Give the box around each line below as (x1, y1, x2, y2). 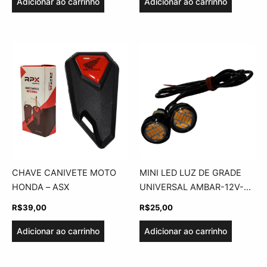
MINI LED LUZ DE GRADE (139, 167, 241, 178)
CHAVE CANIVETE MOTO (12, 167, 116, 178)
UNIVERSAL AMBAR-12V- (139, 181, 244, 193)
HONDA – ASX (12, 181, 69, 193)
